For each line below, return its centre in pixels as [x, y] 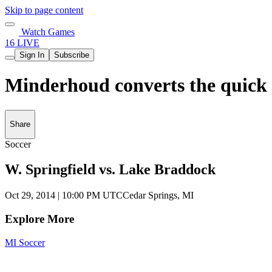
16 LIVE [22, 43]
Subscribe [72, 55]
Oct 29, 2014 [31, 195]
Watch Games [47, 32]
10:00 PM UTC [92, 195]
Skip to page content [44, 10]
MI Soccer [25, 242]
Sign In [32, 55]
